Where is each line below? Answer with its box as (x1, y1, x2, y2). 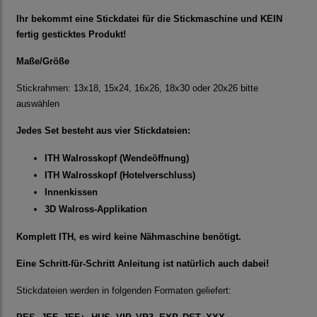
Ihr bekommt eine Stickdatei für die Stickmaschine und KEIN (16, 13, 282, 25)
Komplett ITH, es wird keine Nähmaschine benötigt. (16, 231, 241, 243)
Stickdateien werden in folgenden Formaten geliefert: (16, 285, 231, 296)
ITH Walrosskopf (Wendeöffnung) (45, 153, 189, 164)
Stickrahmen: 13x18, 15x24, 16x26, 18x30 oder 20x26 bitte (16, 83, 258, 94)
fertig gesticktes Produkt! (16, 29, 126, 40)
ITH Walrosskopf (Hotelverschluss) (45, 170, 195, 181)
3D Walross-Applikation (45, 204, 147, 215)
